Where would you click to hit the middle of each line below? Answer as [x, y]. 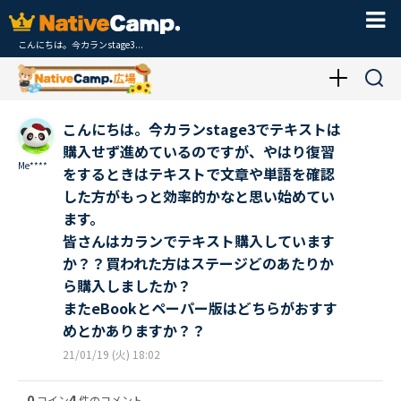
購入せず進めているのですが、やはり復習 [199, 151]
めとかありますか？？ [134, 330]
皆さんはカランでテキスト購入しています [199, 240]
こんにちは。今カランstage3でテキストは [202, 128]
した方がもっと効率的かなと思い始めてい [199, 196]
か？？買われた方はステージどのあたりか [198, 263]
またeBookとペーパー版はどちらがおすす [200, 307]
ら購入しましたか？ [127, 285]
